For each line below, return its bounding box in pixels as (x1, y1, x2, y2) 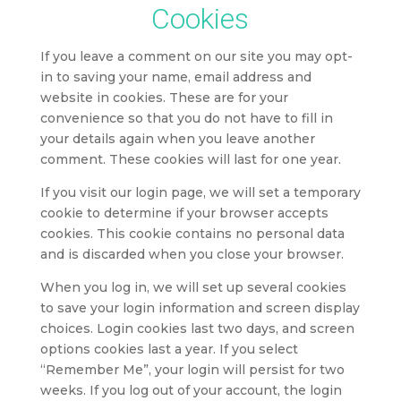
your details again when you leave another (39, 131, 315, 148)
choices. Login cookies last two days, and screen (39, 320, 354, 337)
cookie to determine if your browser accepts (39, 205, 328, 222)
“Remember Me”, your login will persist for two (39, 362, 345, 379)
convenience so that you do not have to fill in (39, 110, 333, 127)
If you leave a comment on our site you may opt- (39, 48, 353, 65)
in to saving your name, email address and (39, 69, 311, 86)
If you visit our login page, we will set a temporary (39, 184, 361, 201)
